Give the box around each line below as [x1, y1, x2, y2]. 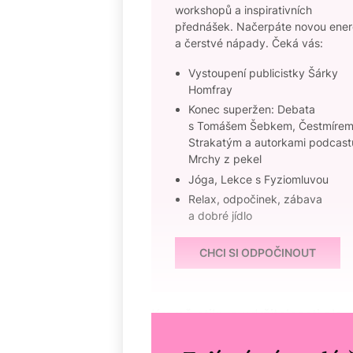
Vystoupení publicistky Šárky [188, 66, 338, 80]
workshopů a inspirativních [175, 3, 312, 17]
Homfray [188, 83, 232, 96]
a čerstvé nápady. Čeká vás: [175, 36, 323, 50]
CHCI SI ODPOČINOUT [199, 245, 316, 259]
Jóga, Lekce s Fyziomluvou [188, 172, 329, 186]
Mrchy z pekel [188, 152, 262, 166]
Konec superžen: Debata [188, 102, 315, 117]
